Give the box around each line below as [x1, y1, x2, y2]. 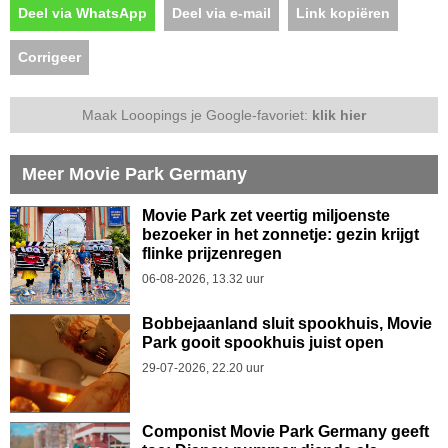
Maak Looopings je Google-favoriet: [82, 106, 312, 123]
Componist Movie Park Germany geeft [142, 422, 429, 440]
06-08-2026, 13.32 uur [142, 271, 264, 286]
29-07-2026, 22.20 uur [142, 360, 264, 375]
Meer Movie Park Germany [22, 163, 247, 184]
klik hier [312, 106, 366, 123]
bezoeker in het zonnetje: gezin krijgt [142, 225, 419, 243]
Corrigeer [18, 48, 81, 65]
